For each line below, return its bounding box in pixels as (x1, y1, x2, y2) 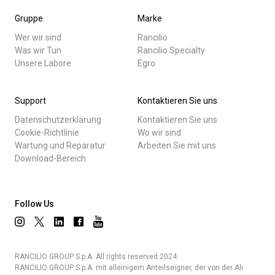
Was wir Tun (15, 45, 61, 56)
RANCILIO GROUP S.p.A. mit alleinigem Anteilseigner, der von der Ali (15, 263, 243, 272)
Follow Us (15, 199, 54, 209)
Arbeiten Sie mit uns (137, 141, 216, 151)
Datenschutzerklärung (15, 115, 101, 125)
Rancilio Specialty (137, 45, 205, 56)
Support (15, 96, 46, 106)
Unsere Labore (15, 58, 71, 69)
